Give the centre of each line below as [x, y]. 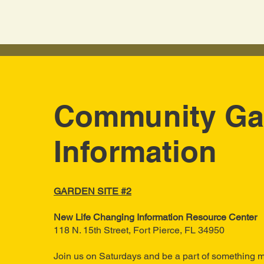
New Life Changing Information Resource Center [156, 217]
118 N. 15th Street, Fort [102, 230]
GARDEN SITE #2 [93, 191]
